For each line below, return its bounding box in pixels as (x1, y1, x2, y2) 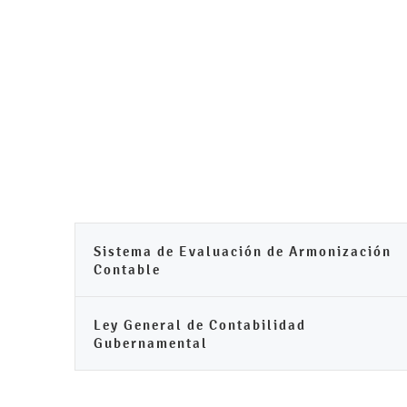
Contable (94, 261, 161, 278)
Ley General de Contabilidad (94, 316, 306, 333)
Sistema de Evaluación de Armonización (94, 243, 392, 260)
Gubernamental (94, 334, 208, 352)
